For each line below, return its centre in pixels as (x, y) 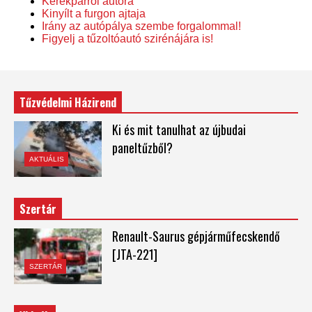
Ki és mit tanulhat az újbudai (179, 129)
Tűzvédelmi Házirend (68, 102)
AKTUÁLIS (46, 159)
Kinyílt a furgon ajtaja (94, 13)
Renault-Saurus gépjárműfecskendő (196, 236)
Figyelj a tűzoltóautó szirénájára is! (127, 38)
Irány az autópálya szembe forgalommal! (141, 26)
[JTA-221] (134, 255)
